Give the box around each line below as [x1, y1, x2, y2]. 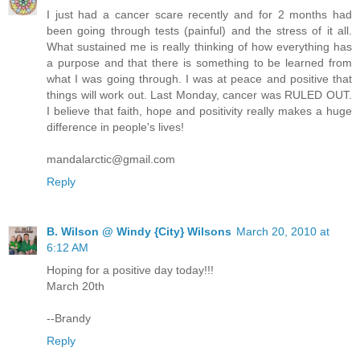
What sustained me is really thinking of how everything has [47, 40, 352, 54]
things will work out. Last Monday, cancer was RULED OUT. [47, 88, 352, 102]
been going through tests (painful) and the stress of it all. [47, 24, 352, 38]
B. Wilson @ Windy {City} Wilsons [47, 225, 231, 238]
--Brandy [47, 312, 91, 325]
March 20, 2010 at [236, 225, 329, 238]
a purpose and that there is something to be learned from [47, 56, 352, 70]
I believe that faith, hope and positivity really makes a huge [47, 104, 352, 118]
